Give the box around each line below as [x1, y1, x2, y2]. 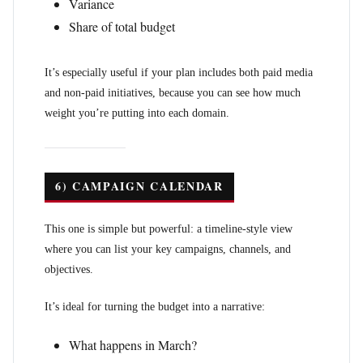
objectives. [45, 263, 93, 275]
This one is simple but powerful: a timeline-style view [45, 223, 293, 235]
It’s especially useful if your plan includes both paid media [45, 66, 313, 79]
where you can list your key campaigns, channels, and [45, 243, 291, 255]
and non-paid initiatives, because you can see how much [45, 87, 301, 99]
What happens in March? [69, 336, 197, 353]
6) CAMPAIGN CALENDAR [55, 177, 224, 194]
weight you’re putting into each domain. [45, 107, 229, 119]
